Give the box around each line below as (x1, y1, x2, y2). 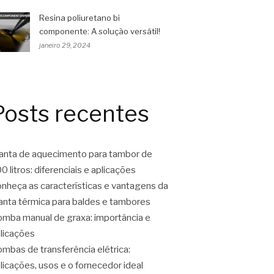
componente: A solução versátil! (39, 26, 160, 36)
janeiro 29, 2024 (39, 41, 91, 50)
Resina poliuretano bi (39, 13, 120, 23)
